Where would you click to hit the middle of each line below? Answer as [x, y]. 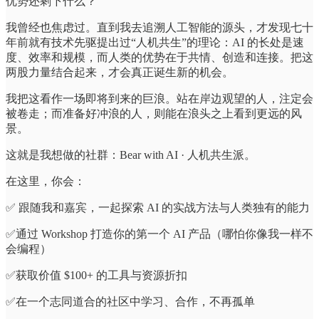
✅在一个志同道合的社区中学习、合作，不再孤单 [130, 301]
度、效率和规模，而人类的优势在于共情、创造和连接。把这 [159, 57]
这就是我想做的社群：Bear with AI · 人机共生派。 [131, 155]
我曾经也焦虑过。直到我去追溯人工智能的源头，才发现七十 [159, 27]
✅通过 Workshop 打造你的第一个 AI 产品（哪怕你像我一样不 [159, 234]
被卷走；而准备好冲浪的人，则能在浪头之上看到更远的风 [154, 113]
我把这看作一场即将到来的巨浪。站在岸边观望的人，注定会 [159, 98]
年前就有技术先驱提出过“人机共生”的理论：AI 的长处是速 [155, 42]
